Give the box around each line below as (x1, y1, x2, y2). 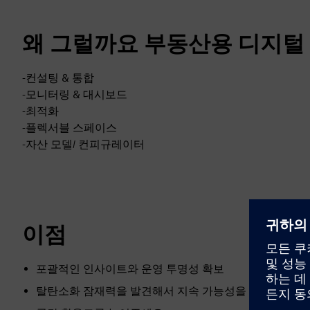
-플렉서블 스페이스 (22, 121, 117, 134)
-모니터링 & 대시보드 (22, 88, 127, 101)
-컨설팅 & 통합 (22, 71, 94, 84)
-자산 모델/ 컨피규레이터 (22, 138, 145, 151)
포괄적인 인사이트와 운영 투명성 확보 (36, 262, 224, 275)
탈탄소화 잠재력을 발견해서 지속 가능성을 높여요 (36, 284, 282, 298)
